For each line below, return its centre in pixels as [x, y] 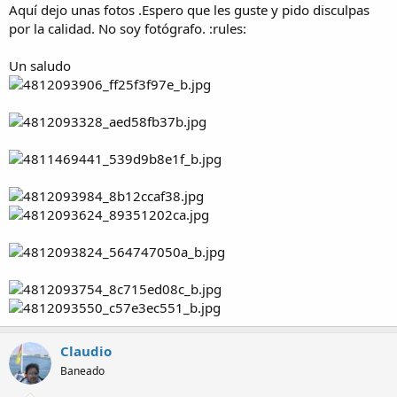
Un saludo [40, 66]
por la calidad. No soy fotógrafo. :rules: [128, 29]
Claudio [86, 351]
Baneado [82, 371]
